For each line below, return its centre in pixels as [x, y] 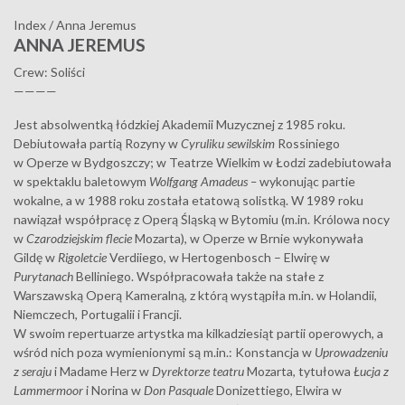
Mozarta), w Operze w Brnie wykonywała [249, 239]
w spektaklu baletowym [81, 182]
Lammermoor [50, 391]
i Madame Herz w [102, 372]
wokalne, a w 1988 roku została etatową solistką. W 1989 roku [188, 201]
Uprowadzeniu [351, 353]
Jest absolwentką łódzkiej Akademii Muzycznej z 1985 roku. [179, 125]
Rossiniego [309, 144]
